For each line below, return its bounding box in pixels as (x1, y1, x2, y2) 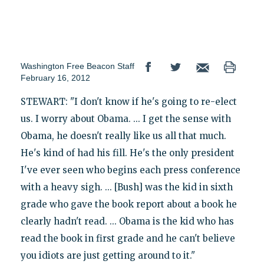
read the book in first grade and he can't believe (20, 233, 235, 245)
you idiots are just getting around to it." (20, 250, 195, 262)
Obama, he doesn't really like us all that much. (20, 130, 226, 142)
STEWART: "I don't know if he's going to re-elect (20, 96, 237, 108)
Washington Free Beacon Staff (20, 61, 134, 71)
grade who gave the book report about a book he (20, 199, 237, 210)
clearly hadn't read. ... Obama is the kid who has (20, 216, 234, 227)
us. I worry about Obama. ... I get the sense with (20, 113, 231, 125)
